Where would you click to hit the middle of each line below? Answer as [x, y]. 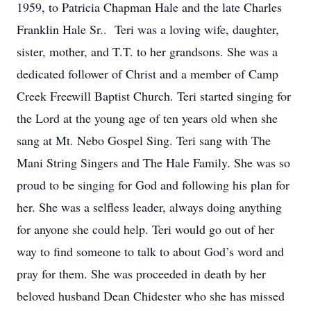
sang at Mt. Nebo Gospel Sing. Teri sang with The [144, 140]
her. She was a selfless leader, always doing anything [149, 207]
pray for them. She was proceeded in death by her [141, 274]
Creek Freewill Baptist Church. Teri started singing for [154, 96]
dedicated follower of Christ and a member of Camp [148, 74]
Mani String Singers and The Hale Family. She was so [153, 162]
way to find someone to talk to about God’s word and [150, 251]
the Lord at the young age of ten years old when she [147, 118]
